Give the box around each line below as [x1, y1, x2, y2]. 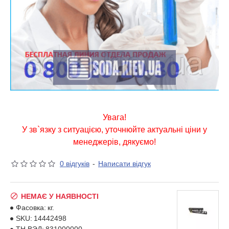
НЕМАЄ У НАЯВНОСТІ [21, 192, 99, 200]
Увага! [103, 113, 126, 122]
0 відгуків [60, 159, 89, 168]
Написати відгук [98, 159, 151, 168]
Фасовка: [16, 203, 46, 212]
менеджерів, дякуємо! [73, 138, 156, 146]
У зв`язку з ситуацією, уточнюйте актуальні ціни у [22, 125, 207, 134]
